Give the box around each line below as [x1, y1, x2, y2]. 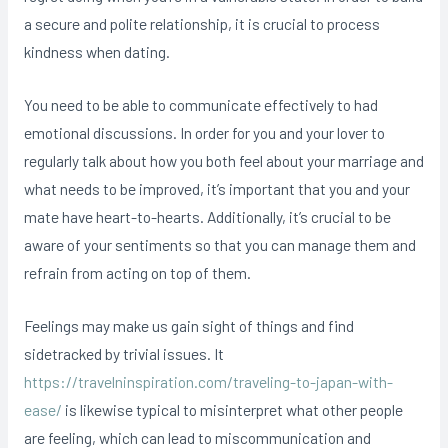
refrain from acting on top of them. [23, 262, 251, 282]
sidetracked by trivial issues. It [23, 343, 224, 363]
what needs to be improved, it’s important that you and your [23, 178, 410, 198]
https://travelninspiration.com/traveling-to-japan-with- [23, 371, 393, 391]
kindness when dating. [23, 42, 170, 61]
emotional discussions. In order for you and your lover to [23, 122, 385, 142]
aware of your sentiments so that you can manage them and [23, 234, 416, 254]
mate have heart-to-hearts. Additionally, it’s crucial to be [23, 206, 391, 226]
